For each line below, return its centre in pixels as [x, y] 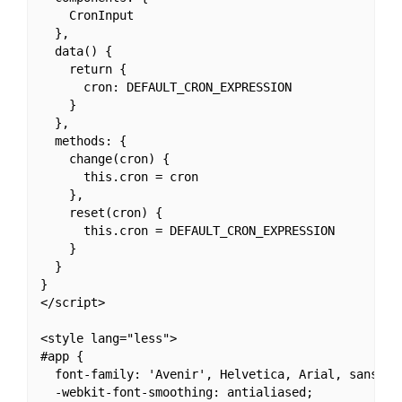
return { [83, 70]
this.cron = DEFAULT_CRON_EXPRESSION [187, 231]
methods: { [83, 141]
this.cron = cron [119, 177]
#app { [61, 357]
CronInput [87, 16]
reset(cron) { [101, 213]
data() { [76, 52]
